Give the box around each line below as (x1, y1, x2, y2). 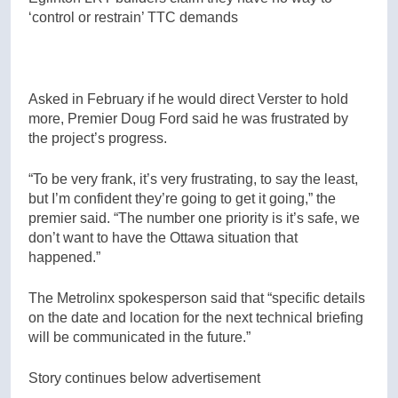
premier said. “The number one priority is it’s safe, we (28, 210, 360, 226)
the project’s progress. (28, 130, 167, 146)
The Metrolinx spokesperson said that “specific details (28, 290, 365, 306)
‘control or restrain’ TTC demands (28, 9, 238, 25)
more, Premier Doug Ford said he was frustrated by (28, 110, 348, 126)
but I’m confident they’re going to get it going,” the (28, 190, 336, 206)
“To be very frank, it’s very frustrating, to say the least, (28, 171, 358, 187)
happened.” (28, 249, 100, 265)
